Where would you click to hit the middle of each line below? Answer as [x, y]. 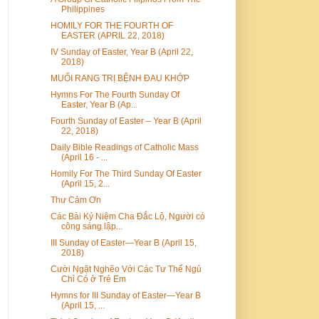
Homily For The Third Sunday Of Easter [126, 173]
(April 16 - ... [84, 157]
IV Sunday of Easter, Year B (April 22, [121, 52]
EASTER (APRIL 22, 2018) [113, 35]
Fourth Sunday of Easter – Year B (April [126, 121]
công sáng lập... [91, 226]
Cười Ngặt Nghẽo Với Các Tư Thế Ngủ [126, 269]
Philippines [83, 9]
